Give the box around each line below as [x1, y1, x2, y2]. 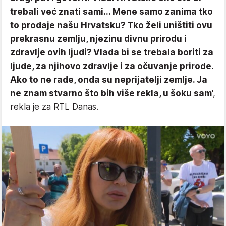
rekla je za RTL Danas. [10, 102, 98, 112]
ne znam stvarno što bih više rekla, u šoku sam [10, 88, 212, 99]
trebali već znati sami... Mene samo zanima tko [10, 7, 213, 17]
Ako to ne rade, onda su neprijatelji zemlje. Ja [10, 75, 207, 85]
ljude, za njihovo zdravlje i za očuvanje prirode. [10, 61, 213, 72]
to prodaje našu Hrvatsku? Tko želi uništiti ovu [10, 20, 212, 31]
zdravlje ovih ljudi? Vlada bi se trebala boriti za [10, 47, 213, 58]
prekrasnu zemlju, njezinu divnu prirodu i [10, 34, 187, 44]
